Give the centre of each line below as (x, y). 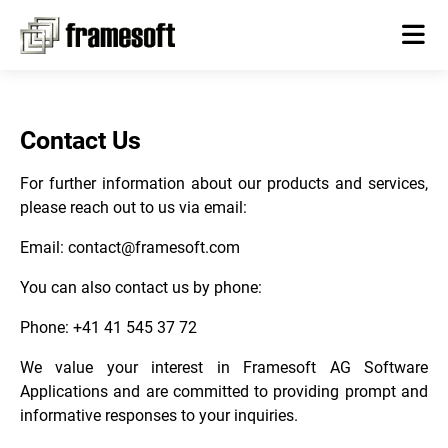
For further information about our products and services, (224, 183)
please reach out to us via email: (133, 207)
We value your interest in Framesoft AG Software (224, 367)
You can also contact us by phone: (141, 287)
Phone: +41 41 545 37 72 (108, 327)
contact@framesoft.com (154, 247)
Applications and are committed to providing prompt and (224, 391)
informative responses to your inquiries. (159, 415)
